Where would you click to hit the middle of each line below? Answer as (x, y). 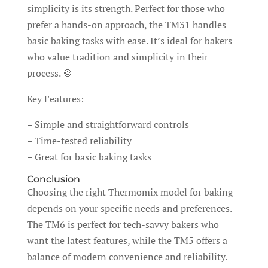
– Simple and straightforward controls (108, 124)
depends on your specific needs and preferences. (129, 208)
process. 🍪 (49, 73)
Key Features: (55, 98)
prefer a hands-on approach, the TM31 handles (126, 24)
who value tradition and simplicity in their (117, 57)
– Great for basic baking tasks (89, 156)
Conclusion (53, 179)
